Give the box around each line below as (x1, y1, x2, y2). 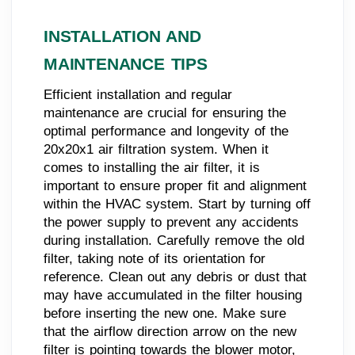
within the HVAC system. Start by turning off (44, 196, 311, 212)
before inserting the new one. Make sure (44, 305, 286, 321)
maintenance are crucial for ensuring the (44, 105, 286, 120)
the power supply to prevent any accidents (44, 214, 299, 230)
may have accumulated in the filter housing (44, 287, 302, 303)
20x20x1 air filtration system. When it (44, 141, 269, 157)
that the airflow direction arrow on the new (44, 323, 296, 339)
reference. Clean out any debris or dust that (44, 269, 307, 284)
